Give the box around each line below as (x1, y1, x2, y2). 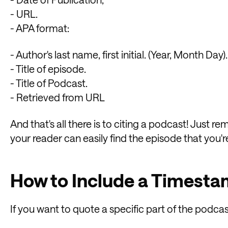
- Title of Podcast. (10, 76, 88, 89)
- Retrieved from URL (10, 91, 105, 103)
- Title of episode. (10, 62, 86, 75)
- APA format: (10, 21, 69, 34)
